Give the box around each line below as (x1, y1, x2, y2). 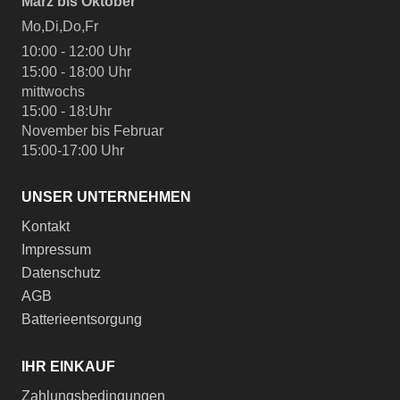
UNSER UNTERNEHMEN (21, 189, 191, 204)
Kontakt (21, 219, 70, 234)
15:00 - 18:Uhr (21, 104, 112, 119)
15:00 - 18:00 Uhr (21, 64, 131, 79)
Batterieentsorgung (21, 312, 142, 327)
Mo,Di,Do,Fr (21, 19, 98, 34)
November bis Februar (21, 123, 163, 138)
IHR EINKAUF (21, 359, 115, 374)
